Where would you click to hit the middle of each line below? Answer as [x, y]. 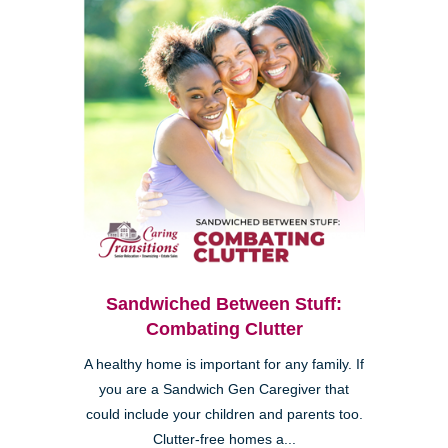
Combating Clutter [224, 329]
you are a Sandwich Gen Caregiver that [224, 390]
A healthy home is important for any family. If [224, 365]
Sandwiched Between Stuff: [224, 304]
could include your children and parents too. [224, 415]
